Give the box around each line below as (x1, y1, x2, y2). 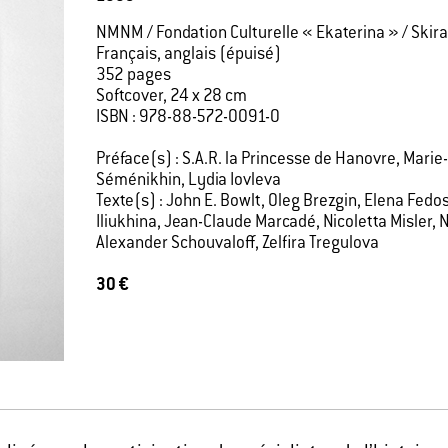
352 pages (96, 67, 171, 84)
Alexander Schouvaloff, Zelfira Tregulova (96, 235, 379, 252)
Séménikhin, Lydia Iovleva (96, 172, 281, 189)
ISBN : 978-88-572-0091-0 (96, 109, 280, 126)
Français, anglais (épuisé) (96, 46, 281, 63)
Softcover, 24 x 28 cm (96, 88, 247, 105)
